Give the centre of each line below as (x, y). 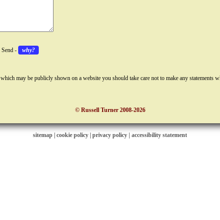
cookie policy (72, 135)
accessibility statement (159, 135)
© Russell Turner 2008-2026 (110, 110)
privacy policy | (112, 135)
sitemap (43, 135)
